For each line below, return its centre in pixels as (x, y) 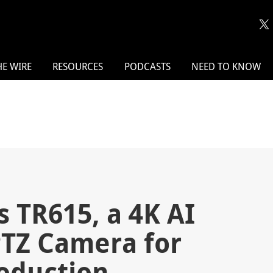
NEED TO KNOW (226, 67)
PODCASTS (147, 67)
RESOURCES (78, 67)
